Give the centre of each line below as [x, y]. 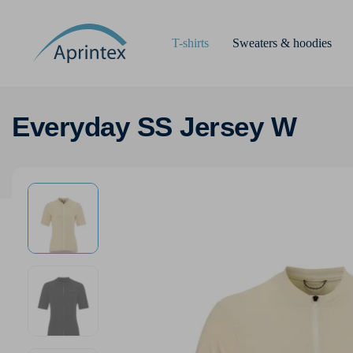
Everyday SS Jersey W [154, 126]
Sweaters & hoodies [282, 43]
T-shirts [190, 43]
